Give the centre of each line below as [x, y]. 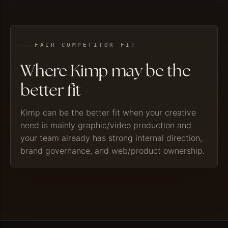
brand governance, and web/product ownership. [113, 150]
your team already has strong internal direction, [111, 138]
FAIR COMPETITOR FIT [86, 45]
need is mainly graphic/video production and [106, 125]
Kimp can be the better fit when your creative [108, 112]
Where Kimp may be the [106, 72]
